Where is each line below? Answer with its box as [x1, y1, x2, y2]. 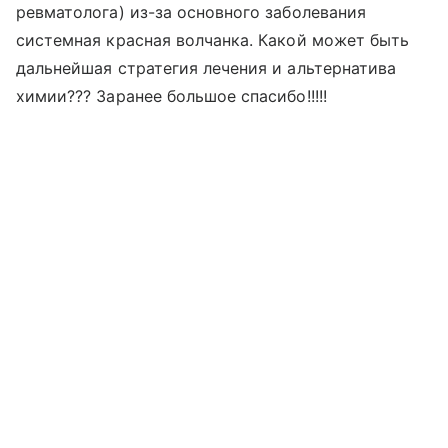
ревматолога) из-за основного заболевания [16, 2, 366, 22]
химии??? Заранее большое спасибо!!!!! [16, 86, 327, 106]
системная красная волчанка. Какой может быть [16, 30, 410, 50]
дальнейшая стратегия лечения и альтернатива [16, 58, 397, 78]
